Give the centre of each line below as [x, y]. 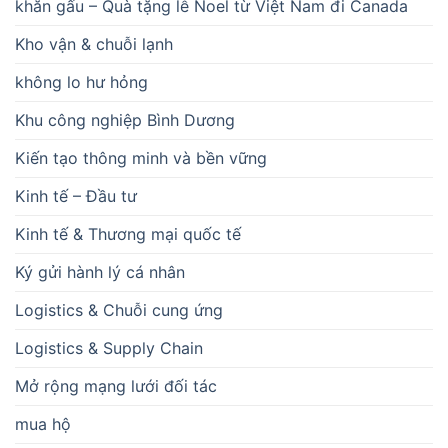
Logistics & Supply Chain [109, 347]
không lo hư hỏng [81, 81]
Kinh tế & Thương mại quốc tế [128, 233]
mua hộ [43, 423]
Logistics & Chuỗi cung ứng [119, 309]
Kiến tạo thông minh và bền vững [141, 157]
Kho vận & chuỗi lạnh [94, 43]
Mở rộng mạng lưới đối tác [116, 385]
